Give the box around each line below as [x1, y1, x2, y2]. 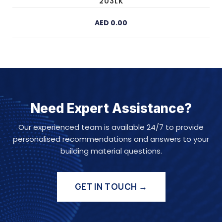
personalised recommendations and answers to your [13, 134, 209, 145]
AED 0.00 [95, 18, 127, 28]
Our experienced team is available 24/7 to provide [18, 122, 204, 133]
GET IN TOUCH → [74, 181, 148, 193]
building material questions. [60, 146, 162, 157]
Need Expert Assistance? [30, 101, 192, 116]
